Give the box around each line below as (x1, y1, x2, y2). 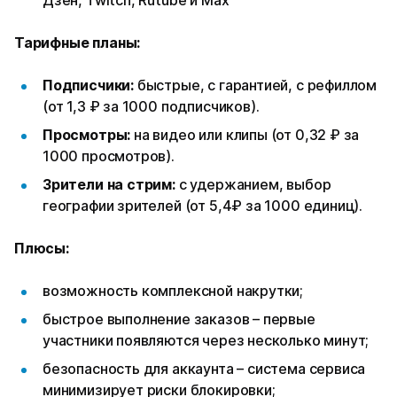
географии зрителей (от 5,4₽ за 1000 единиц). (43, 197, 363, 215)
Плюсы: (14, 239, 69, 258)
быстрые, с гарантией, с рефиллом (134, 76, 378, 95)
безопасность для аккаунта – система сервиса (43, 360, 366, 378)
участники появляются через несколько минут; (43, 331, 370, 350)
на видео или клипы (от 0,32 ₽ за (130, 126, 360, 144)
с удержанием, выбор (178, 175, 331, 194)
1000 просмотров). (43, 147, 175, 166)
